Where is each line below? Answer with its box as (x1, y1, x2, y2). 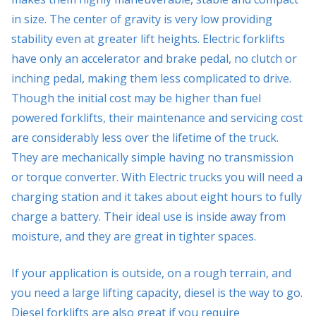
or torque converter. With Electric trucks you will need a (11, 169, 303, 185)
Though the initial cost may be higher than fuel (11, 90, 261, 106)
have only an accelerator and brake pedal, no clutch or (11, 50, 297, 66)
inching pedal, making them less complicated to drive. (11, 70, 291, 86)
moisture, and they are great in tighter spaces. (11, 228, 256, 244)
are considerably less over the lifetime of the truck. (11, 129, 279, 145)
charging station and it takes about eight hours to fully (11, 188, 302, 205)
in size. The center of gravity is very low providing (11, 11, 272, 27)
